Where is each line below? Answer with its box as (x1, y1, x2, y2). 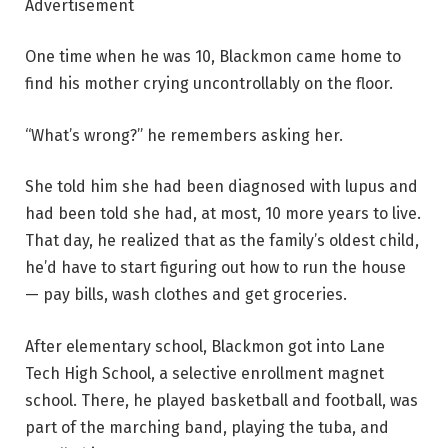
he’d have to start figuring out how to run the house (25, 258, 406, 278)
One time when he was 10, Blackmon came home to (25, 47, 401, 67)
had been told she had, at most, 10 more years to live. (25, 204, 421, 224)
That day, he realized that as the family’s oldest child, (25, 231, 419, 251)
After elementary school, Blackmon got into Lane (25, 337, 385, 356)
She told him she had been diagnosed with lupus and (25, 177, 418, 197)
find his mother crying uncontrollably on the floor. (25, 74, 393, 94)
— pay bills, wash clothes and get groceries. (25, 285, 347, 305)
